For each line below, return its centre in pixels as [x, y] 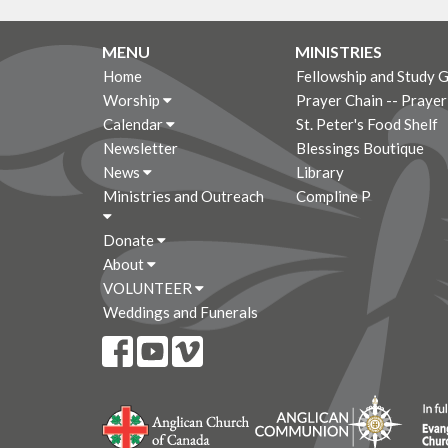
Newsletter [140, 148]
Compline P [334, 196]
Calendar [134, 124]
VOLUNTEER [149, 288]
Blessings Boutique [360, 148]
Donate [130, 240]
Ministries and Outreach [183, 196]
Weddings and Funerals [180, 312]
